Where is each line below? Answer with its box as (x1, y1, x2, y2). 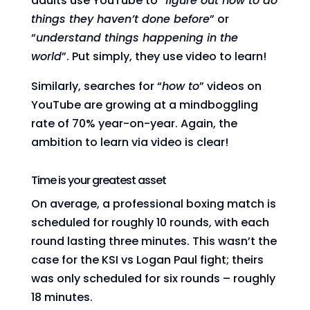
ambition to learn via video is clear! (30, 134, 228, 150)
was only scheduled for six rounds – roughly (30, 271, 275, 286)
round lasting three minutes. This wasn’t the (30, 233, 277, 249)
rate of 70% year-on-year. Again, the (30, 116, 237, 131)
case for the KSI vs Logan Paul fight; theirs (30, 252, 264, 268)
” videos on (199, 78, 262, 94)
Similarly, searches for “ (30, 78, 162, 94)
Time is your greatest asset (30, 172, 166, 188)
